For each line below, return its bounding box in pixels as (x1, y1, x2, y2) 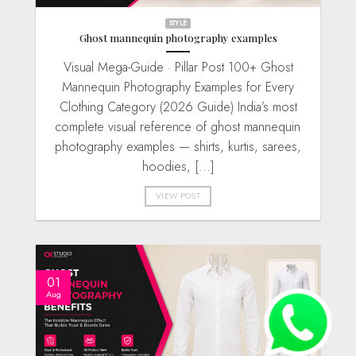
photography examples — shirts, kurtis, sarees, (55, 137, 301, 157)
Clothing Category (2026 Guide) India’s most (59, 98, 297, 117)
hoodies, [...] (141, 157, 215, 176)
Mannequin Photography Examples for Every (62, 78, 294, 97)
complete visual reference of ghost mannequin (56, 118, 300, 137)
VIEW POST (156, 190, 200, 203)
